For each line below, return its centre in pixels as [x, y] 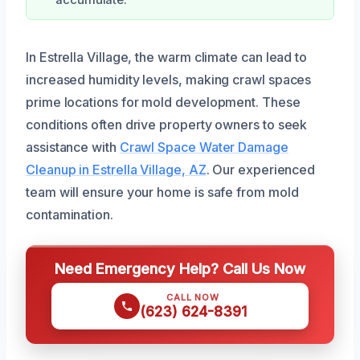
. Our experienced [261, 170]
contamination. [70, 215]
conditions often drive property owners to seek [167, 125]
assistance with [73, 147]
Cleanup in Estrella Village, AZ [116, 170]
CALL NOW [193, 298]
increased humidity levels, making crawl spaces [169, 80]
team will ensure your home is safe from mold [162, 192]
